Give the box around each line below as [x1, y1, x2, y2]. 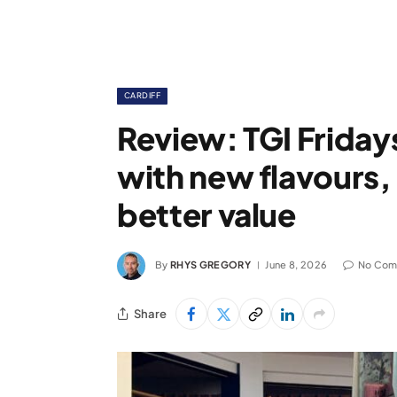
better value [117, 195, 296, 234]
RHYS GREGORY [170, 258, 251, 270]
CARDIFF [124, 90, 161, 100]
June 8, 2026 [265, 258, 328, 270]
